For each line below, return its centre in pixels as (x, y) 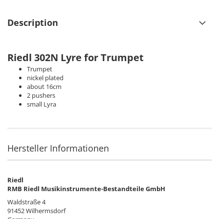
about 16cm (44, 86)
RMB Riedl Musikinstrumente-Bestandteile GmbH (86, 188)
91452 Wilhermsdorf (36, 210)
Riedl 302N (33, 57)
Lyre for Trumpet (101, 57)
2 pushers (41, 95)
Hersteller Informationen (58, 148)
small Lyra (42, 104)
